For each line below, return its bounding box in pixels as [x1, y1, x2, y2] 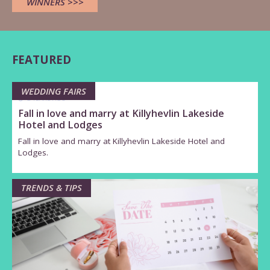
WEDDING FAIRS [21, 84, 86, 97]
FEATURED [12, 51, 71, 67]
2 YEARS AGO [25, 94, 67, 103]
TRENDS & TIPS [21, 181, 82, 194]
